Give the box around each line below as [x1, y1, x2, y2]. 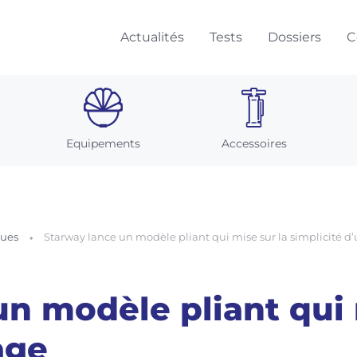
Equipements [66, 136, 140, 151]
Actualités [120, 29, 184, 45]
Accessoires [221, 136, 287, 151]
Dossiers [268, 29, 321, 45]
